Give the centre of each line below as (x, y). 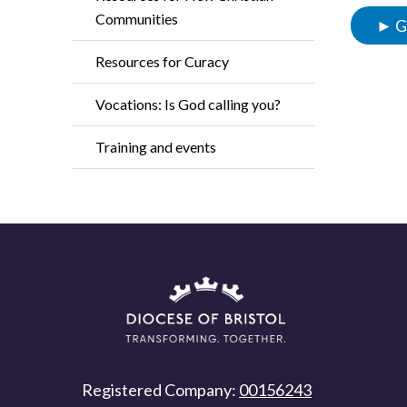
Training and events (156, 147)
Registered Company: (160, 390)
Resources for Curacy (162, 61)
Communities (137, 19)
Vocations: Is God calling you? (188, 104)
